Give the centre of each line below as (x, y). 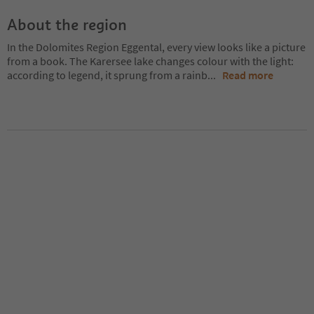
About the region (67, 24)
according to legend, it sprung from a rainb (107, 75)
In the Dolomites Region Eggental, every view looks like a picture (156, 47)
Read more (248, 75)
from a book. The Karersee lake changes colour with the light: (150, 61)
